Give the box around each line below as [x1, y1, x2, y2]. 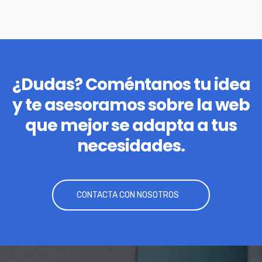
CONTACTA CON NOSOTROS [77, 190, 179, 201]
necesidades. [77, 135, 185, 158]
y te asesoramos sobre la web [12, 94, 250, 117]
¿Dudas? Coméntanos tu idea [12, 73, 250, 96]
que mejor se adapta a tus [25, 114, 237, 137]
